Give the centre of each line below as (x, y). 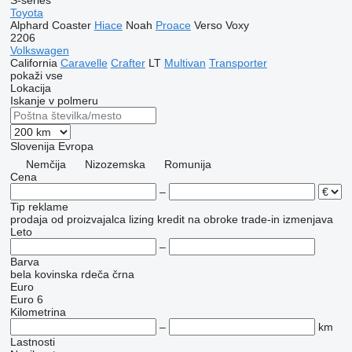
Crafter (128, 63)
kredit (170, 219)
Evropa (75, 146)
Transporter (238, 63)
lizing (141, 219)
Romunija (187, 164)
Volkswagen (39, 50)
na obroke (213, 219)
